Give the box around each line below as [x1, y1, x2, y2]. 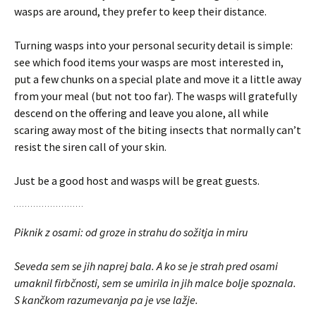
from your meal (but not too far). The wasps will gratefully [14, 89, 297, 103]
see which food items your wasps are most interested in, [14, 55, 284, 69]
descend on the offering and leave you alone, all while [14, 106, 269, 120]
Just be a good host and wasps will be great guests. [14, 174, 260, 188]
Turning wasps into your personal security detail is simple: [14, 38, 293, 52]
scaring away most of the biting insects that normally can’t [14, 123, 301, 137]
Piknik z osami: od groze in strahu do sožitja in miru [14, 225, 248, 239]
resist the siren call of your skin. [14, 140, 166, 154]
